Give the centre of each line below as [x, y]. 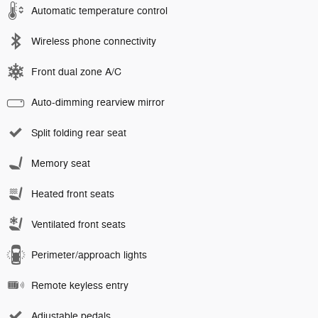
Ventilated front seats [78, 224]
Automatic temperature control [99, 11]
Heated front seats [73, 194]
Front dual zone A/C [76, 72]
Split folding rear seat [79, 133]
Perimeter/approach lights [89, 255]
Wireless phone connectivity [94, 41]
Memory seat [61, 163]
